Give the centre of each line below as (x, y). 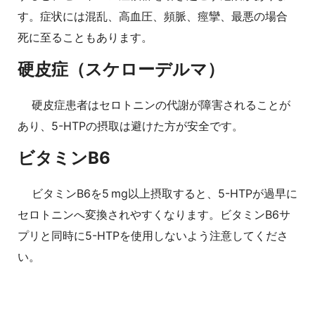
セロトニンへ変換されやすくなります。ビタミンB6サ (154, 215)
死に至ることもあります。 (85, 38)
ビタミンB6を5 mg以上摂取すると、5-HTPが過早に (165, 194)
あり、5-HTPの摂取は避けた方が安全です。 (130, 126)
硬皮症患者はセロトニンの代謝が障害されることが (161, 105)
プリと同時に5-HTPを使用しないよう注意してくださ (153, 236)
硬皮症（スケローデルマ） (121, 70)
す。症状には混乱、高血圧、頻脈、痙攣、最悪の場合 (153, 17)
